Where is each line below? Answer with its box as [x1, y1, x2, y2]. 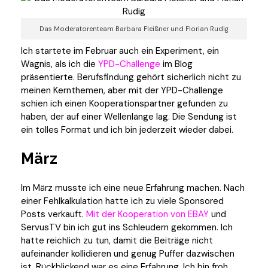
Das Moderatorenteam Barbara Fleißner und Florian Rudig [39, 25, 229, 33]
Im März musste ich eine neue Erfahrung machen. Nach [21, 181, 245, 194]
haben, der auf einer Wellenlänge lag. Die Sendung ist [21, 110, 237, 123]
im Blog [160, 57, 193, 70]
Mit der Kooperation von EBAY [84, 208, 209, 220]
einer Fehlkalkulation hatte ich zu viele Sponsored [21, 194, 224, 207]
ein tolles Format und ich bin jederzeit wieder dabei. [21, 123, 233, 136]
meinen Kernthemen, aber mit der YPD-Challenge [21, 84, 223, 96]
